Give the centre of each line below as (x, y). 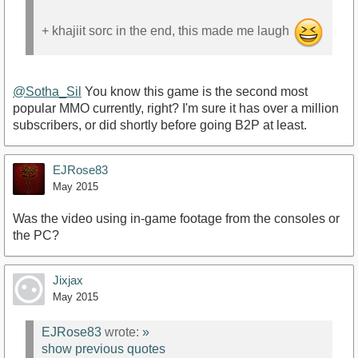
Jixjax (68, 280)
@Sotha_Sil (47, 91)
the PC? (36, 235)
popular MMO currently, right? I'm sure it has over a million (176, 108)
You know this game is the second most (195, 91)
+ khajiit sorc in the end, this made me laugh (167, 31)
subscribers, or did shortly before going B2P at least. (160, 125)
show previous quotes (103, 349)
